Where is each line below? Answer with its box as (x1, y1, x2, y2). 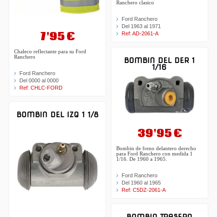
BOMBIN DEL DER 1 (124, 56, 195, 65)
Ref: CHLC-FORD (19, 85, 63, 91)
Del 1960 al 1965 (122, 179, 161, 186)
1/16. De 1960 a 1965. (116, 156, 167, 162)
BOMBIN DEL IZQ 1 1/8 (16, 110, 99, 119)
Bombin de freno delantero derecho (116, 145, 196, 151)
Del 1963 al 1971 (122, 23, 161, 30)
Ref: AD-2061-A (122, 31, 158, 37)
